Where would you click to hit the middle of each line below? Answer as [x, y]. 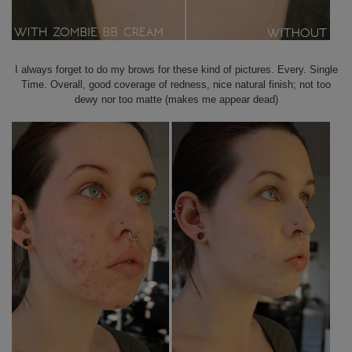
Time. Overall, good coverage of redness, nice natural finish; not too [176, 85]
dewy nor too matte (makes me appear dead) [176, 100]
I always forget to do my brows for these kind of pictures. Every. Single [176, 70]
